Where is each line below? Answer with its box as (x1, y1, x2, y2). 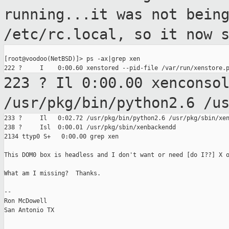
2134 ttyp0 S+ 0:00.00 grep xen (4, 133, 119, 141)
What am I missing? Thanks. (4, 170, 101, 177)
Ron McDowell (4, 197, 47, 205)
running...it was (4, 6, 151, 24)
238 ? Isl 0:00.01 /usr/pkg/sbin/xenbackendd (4, 124, 176, 131)
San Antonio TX (4, 207, 54, 214)
